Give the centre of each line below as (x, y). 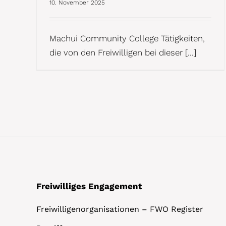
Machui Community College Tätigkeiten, (127, 38)
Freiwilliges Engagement (89, 186)
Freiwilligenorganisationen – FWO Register (120, 209)
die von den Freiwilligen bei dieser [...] (123, 52)
